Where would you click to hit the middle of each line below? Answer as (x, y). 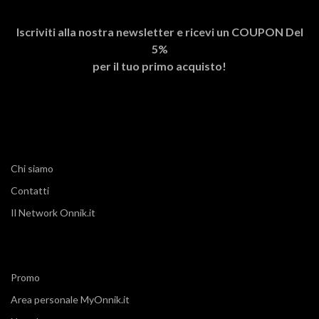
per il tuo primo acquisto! (159, 66)
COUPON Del (267, 31)
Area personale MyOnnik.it (70, 299)
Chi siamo (32, 168)
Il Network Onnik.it (53, 212)
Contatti (30, 190)
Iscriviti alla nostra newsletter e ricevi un (124, 31)
